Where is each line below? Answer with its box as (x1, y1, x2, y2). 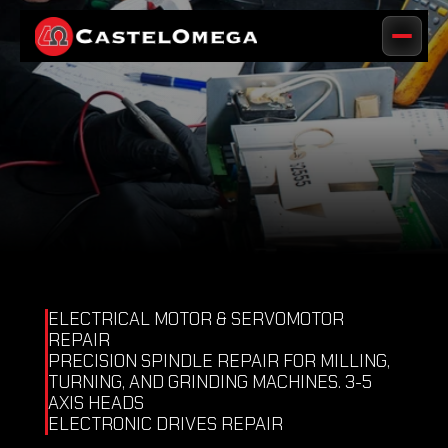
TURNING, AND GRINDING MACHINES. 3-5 (48, 370, 372, 394)
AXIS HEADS (48, 391, 148, 415)
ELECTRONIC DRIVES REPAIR (48, 412, 287, 436)
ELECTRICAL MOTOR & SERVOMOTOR (48, 307, 344, 331)
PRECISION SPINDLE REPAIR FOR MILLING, (48, 349, 390, 373)
